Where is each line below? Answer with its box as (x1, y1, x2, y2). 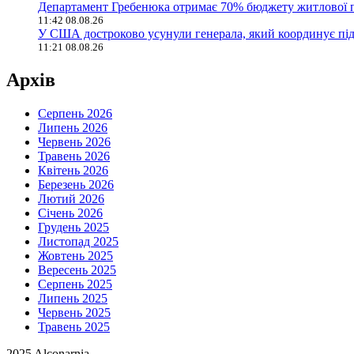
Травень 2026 (38, 149, 110, 163)
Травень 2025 (38, 319, 110, 333)
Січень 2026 (38, 205, 103, 220)
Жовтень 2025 (38, 248, 113, 262)
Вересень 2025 (38, 262, 116, 277)
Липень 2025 (38, 291, 107, 305)
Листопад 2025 (38, 234, 119, 248)
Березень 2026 (38, 177, 114, 191)
